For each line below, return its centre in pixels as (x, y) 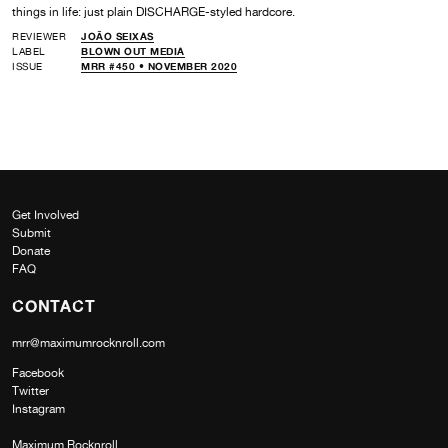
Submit (31, 232)
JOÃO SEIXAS (117, 35)
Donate (31, 250)
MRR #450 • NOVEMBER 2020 (159, 65)
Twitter (30, 390)
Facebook (38, 372)
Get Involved (45, 214)
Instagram (38, 408)
